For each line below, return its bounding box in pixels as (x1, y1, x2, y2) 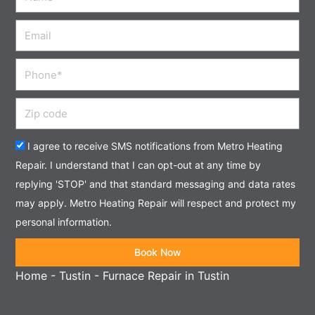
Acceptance (15, 138, 81, 153)
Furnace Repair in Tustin (103, 269, 230, 283)
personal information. (15, 216, 112, 229)
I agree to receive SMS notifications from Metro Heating (27, 140, 283, 153)
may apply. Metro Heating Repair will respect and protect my (15, 197, 297, 210)
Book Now (134, 246, 181, 259)
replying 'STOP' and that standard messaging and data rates (15, 178, 296, 191)
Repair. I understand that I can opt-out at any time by (15, 159, 262, 172)
